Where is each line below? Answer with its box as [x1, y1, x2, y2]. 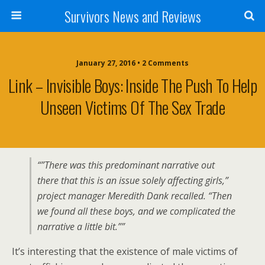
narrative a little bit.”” [37, 220, 125, 233]
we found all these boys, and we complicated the [37, 205, 235, 218]
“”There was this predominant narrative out [37, 159, 215, 172]
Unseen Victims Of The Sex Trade [40, 95, 225, 119]
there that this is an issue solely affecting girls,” [37, 174, 228, 187]
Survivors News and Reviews [64, 5, 201, 27]
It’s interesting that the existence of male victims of [12, 245, 238, 258]
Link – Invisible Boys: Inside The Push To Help [8, 73, 257, 98]
